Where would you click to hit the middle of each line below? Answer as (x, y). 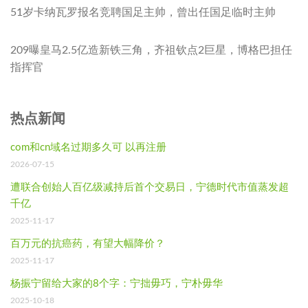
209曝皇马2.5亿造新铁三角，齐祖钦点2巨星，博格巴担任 (151, 50)
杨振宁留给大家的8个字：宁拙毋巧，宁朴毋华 (117, 283)
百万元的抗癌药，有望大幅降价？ (88, 243)
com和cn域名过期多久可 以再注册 (88, 147)
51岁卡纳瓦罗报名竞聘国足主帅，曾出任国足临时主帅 (143, 12)
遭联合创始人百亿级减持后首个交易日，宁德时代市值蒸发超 (150, 187)
